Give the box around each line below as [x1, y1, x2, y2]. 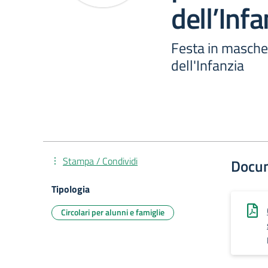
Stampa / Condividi [63, 154, 138, 168]
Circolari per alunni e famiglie [61, 206, 165, 218]
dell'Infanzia [171, 54, 244, 76]
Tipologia [51, 182, 90, 196]
